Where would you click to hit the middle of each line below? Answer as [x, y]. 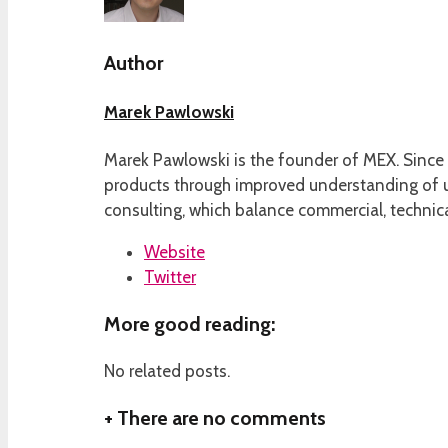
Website [174, 251]
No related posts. [167, 370]
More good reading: [189, 323]
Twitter [170, 276]
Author [133, 62]
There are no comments [219, 417]
